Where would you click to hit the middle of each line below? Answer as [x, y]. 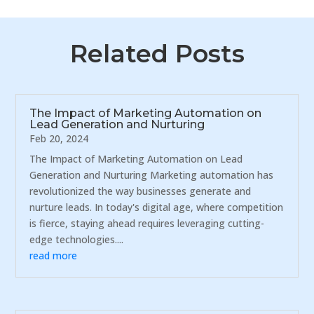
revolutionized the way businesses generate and [141, 191]
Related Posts [157, 53]
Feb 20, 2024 [59, 138]
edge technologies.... [77, 239]
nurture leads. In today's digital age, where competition [157, 207]
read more [54, 255]
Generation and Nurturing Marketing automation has [152, 175]
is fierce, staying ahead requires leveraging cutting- [147, 223]
